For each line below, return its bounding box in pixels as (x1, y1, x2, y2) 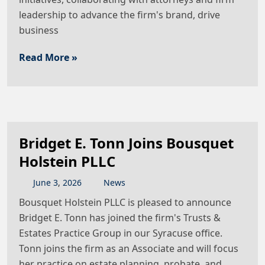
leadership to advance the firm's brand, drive (19, 8, 220, 22)
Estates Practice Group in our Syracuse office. (19, 227, 222, 240)
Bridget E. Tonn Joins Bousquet (19, 133, 234, 153)
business (19, 24, 59, 37)
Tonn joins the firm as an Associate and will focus (19, 242, 238, 256)
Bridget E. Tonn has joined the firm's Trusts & (19, 211, 221, 225)
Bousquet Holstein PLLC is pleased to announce (19, 196, 231, 209)
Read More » (19, 51, 77, 64)
